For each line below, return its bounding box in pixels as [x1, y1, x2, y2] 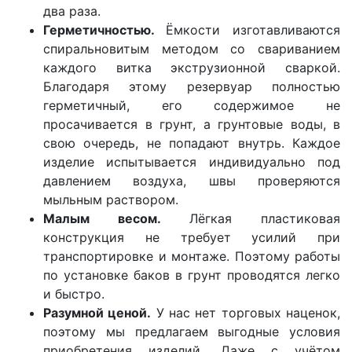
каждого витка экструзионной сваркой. [43, 60, 340, 76]
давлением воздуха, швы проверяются [43, 173, 340, 189]
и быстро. [43, 286, 104, 302]
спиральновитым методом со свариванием [43, 41, 340, 57]
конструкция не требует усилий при [43, 229, 340, 246]
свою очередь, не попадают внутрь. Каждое [43, 135, 340, 152]
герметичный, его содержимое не [43, 97, 340, 114]
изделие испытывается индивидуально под [43, 154, 340, 170]
